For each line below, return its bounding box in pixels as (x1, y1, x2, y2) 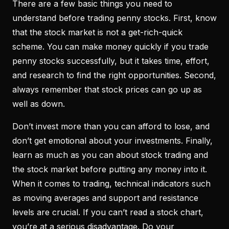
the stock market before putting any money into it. (12, 164, 207, 174)
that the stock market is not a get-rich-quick (12, 27, 182, 37)
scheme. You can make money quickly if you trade (12, 41, 209, 52)
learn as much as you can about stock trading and (12, 149, 208, 160)
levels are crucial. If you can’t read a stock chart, (12, 207, 203, 217)
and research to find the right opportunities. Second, (12, 70, 216, 80)
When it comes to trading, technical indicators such (12, 178, 211, 189)
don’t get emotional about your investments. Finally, (12, 135, 213, 146)
